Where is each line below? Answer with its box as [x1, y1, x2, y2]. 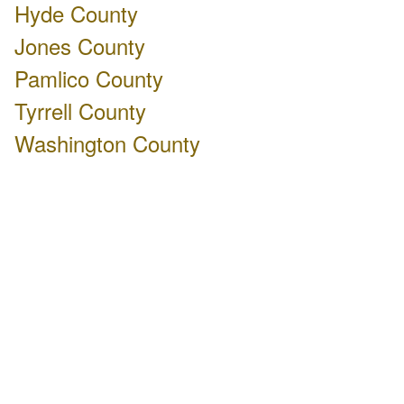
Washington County [14, 127, 200, 159]
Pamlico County [14, 62, 163, 94]
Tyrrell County [14, 95, 146, 126]
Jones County [14, 30, 145, 61]
